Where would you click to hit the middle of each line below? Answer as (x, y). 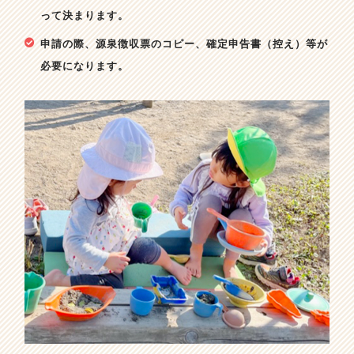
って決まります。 (84, 15)
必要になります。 (84, 66)
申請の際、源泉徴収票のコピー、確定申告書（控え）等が (184, 44)
